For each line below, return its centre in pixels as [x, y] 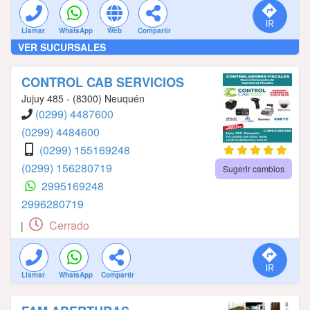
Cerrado [68, 225]
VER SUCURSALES [62, 47]
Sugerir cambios [253, 168]
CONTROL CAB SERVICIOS [103, 82]
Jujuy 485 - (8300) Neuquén [83, 98]
